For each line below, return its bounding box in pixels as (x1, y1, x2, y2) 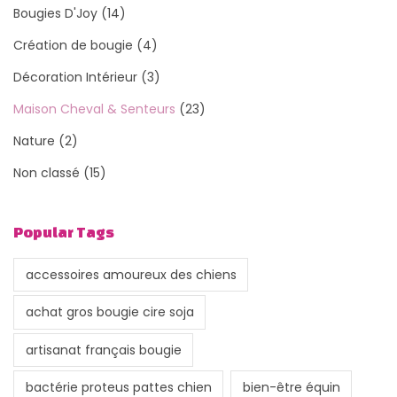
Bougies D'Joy (13, 4, 97, 22)
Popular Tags (13, 222, 114, 240)
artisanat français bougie (25, 340, 182, 359)
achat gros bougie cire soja (25, 303, 194, 322)
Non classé (13, 163, 80, 182)
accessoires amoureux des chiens (25, 266, 237, 284)
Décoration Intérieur (13, 67, 137, 86)
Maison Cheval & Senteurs (13, 99, 175, 118)
